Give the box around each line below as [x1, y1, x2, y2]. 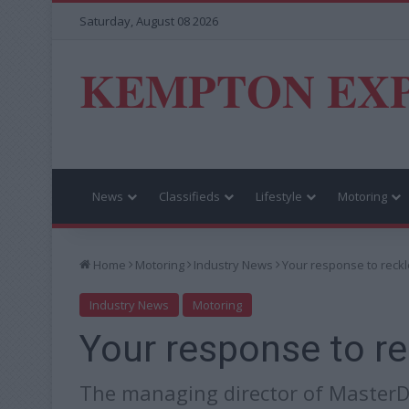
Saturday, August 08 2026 [79, 13, 218, 29]
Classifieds [159, 187, 220, 204]
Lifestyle [256, 187, 302, 204]
